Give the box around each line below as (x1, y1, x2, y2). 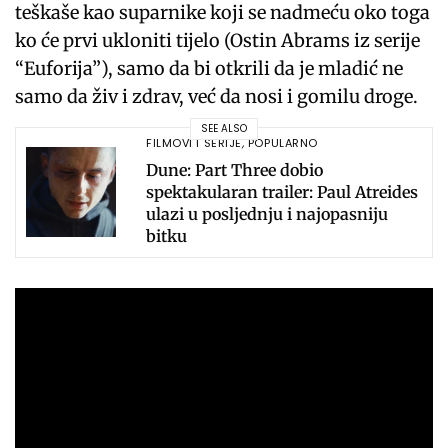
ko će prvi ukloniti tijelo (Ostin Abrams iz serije (15, 28, 421, 52)
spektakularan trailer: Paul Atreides (146, 181, 418, 202)
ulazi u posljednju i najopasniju (146, 203, 388, 224)
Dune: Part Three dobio (146, 159, 323, 180)
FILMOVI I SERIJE (146, 134, 242, 151)
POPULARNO (247, 134, 318, 151)
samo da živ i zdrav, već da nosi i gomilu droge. (15, 84, 419, 108)
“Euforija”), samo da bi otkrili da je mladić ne (15, 56, 404, 80)
